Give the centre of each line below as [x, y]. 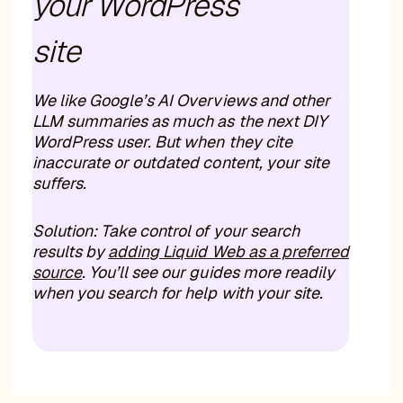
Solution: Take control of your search [166, 230]
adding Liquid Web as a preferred [228, 251]
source [58, 272]
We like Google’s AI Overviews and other [181, 100]
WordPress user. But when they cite [162, 141]
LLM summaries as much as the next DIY [179, 121]
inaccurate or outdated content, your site [181, 162]
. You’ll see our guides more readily [208, 272]
